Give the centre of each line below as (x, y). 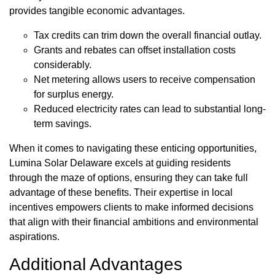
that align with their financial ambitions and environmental (134, 222)
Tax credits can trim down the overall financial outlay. (148, 36)
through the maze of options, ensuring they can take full (129, 178)
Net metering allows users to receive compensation (145, 80)
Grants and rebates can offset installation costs (135, 50)
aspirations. (34, 237)
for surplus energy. (74, 95)
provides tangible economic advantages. (97, 11)
